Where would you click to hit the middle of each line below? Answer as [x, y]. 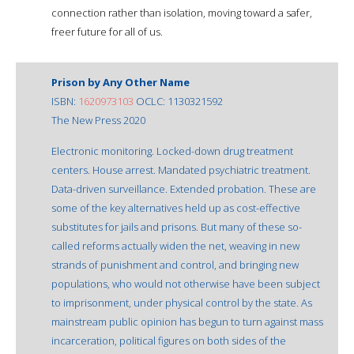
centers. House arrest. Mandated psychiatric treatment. [181, 169]
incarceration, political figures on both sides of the [169, 340]
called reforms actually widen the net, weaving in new [175, 245]
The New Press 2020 [98, 120]
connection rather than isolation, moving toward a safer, [182, 12]
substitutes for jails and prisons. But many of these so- [177, 226]
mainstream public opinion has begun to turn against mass [187, 321]
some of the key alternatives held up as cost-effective [176, 207]
